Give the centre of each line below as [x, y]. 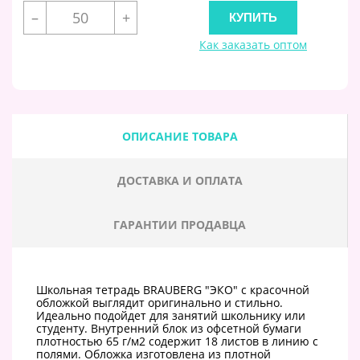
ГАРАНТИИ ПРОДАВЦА [180, 224]
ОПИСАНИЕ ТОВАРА [180, 136]
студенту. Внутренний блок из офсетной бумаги [169, 328]
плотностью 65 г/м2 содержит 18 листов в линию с [177, 341]
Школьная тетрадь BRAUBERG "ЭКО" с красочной [173, 289]
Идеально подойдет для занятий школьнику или [171, 315]
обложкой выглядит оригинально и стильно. [160, 302]
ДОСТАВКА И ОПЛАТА [180, 180]
